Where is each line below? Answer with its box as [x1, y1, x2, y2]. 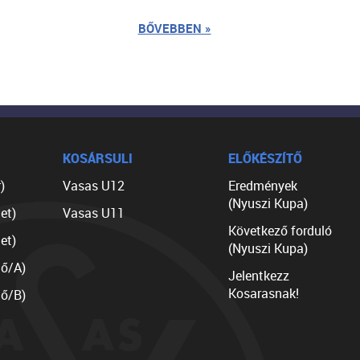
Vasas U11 [62, 204, 125, 223]
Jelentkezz [227, 267, 289, 285]
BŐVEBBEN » [137, 20, 211, 37]
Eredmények [227, 177, 297, 195]
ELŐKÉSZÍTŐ [227, 149, 302, 168]
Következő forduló [227, 222, 332, 240]
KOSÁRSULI [62, 149, 133, 168]
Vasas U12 [62, 177, 125, 195]
